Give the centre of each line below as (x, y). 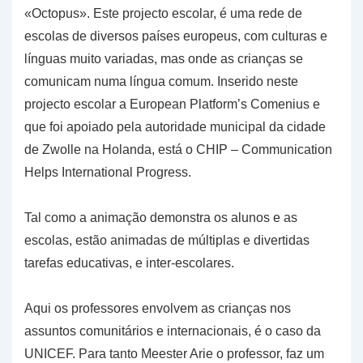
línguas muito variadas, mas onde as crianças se (164, 59)
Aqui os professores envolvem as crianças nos (158, 309)
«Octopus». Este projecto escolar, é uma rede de (163, 14)
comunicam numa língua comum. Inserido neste (161, 82)
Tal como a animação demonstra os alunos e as (161, 218)
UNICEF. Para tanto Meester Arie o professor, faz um (174, 354)
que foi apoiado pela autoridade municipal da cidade (175, 127)
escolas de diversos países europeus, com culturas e (176, 36)
